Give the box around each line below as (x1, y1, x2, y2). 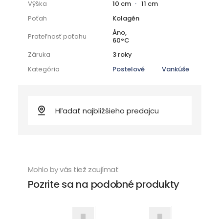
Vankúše (161, 65, 189, 74)
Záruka (27, 50, 50, 59)
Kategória (27, 65, 60, 74)
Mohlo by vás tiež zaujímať (27, 164, 119, 175)
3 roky (112, 50, 132, 59)
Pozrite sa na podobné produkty (27, 177, 180, 191)
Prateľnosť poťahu (27, 32, 87, 41)
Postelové (112, 65, 145, 74)
